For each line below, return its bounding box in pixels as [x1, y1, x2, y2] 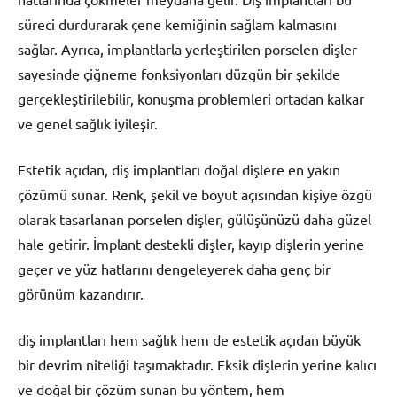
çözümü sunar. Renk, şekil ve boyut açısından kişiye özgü [18, 185, 372, 204]
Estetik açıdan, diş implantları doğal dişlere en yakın [18, 160, 340, 179]
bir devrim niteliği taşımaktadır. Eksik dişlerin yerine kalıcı [18, 355, 377, 374]
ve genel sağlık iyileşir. [18, 114, 158, 133]
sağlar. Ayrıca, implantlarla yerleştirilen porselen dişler [18, 40, 357, 58]
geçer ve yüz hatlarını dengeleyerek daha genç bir [18, 260, 331, 278]
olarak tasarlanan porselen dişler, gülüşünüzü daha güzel [18, 210, 371, 229]
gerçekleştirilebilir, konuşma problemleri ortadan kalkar [18, 90, 364, 108]
